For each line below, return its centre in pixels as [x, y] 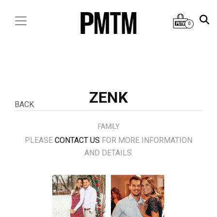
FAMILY [108, 126]
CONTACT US [77, 140]
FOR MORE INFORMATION [146, 140]
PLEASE [40, 140]
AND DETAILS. [108, 153]
